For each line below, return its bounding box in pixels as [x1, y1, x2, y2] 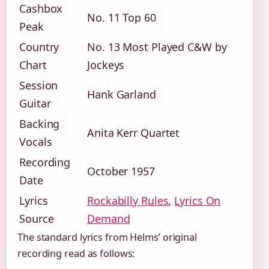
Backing [19, 116, 60, 131]
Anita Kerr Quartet [87, 125, 180, 140]
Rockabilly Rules [87, 193, 169, 208]
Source [19, 211, 54, 226]
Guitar [19, 95, 51, 110]
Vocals [19, 134, 52, 149]
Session [19, 77, 58, 92]
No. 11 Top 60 [87, 10, 156, 25]
